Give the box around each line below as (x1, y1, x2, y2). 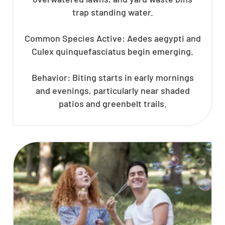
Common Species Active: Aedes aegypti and (24, 32, 201, 44)
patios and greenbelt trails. (58, 97, 167, 109)
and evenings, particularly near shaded (35, 84, 190, 96)
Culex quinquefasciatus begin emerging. (32, 45, 193, 57)
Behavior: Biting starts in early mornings (31, 71, 194, 83)
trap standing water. (72, 6, 153, 18)
